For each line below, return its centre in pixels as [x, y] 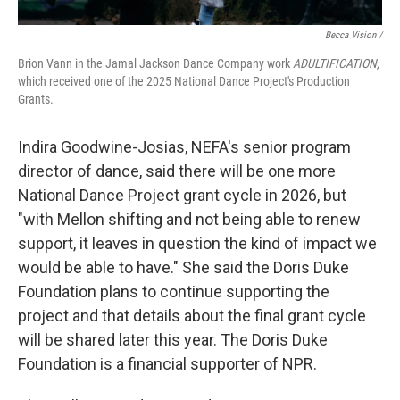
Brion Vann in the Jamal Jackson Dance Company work [155, 63]
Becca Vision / [354, 35]
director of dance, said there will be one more [177, 171]
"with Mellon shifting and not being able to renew [189, 219]
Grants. [36, 99]
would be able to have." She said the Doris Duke [183, 267]
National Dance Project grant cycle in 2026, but [182, 195]
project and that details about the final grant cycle [192, 316]
